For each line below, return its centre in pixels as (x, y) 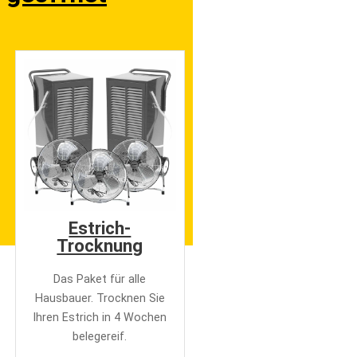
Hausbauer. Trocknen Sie (100, 298)
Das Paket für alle (100, 279)
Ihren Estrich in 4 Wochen (100, 317)
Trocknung (100, 245)
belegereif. (100, 336)
